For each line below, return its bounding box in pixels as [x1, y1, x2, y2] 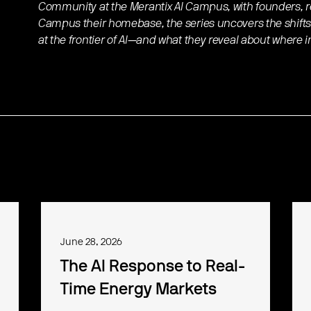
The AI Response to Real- [60, 258, 246, 276]
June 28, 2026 [60, 237, 123, 248]
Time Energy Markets [60, 281, 217, 299]
